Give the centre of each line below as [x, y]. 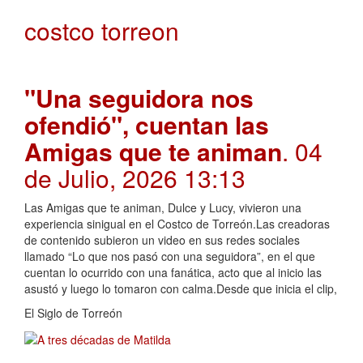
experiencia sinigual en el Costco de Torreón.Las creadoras [177, 224]
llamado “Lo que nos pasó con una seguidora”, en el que [170, 256]
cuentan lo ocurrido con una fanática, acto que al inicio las [173, 273]
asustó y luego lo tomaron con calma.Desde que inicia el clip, [181, 289]
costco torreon [102, 31]
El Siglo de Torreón [73, 313]
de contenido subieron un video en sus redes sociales [162, 240]
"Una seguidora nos [139, 98]
